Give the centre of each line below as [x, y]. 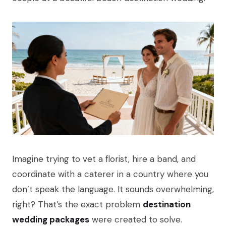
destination [167, 205]
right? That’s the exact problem [77, 205]
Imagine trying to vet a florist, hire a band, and [104, 159]
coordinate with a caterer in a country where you [110, 174]
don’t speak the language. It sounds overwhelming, [113, 189]
